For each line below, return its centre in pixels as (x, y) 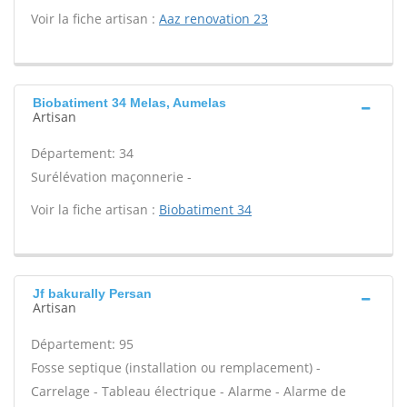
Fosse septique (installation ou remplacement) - (176, 367)
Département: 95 (82, 344)
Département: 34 (82, 153)
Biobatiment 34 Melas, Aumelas (129, 103)
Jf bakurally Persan (92, 293)
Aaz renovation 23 (213, 19)
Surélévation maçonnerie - (111, 177)
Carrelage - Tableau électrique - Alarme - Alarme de (189, 391)
